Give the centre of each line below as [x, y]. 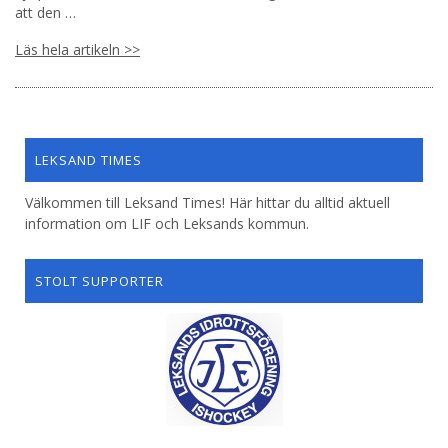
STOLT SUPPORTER [99, 280]
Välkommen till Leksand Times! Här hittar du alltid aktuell [207, 202]
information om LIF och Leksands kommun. [167, 223]
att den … [45, 12]
